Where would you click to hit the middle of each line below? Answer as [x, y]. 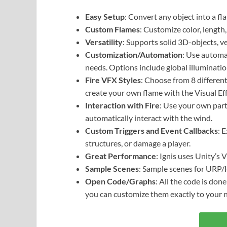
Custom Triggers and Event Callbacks [152, 131]
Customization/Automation [134, 55]
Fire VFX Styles [113, 80]
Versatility [104, 42]
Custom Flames [112, 29]
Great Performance [121, 156]
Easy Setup [105, 17]
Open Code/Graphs [120, 181]
